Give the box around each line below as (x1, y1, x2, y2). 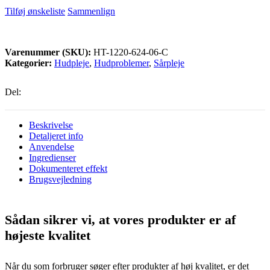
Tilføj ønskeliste (5, 5, 65, 16)
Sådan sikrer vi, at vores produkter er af (5, 212, 236, 228)
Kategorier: (5, 57, 52, 68)
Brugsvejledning (29, 174, 92, 184)
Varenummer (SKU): (5, 46, 93, 57)
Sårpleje (154, 57, 184, 68)
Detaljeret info (29, 130, 83, 141)
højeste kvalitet (5, 228, 90, 243)
